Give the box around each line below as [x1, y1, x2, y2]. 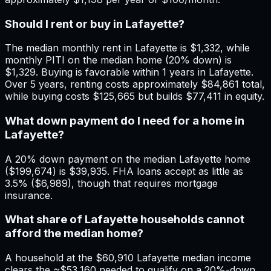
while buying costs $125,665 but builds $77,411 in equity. [5, 90, 264, 103]
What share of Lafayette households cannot [5, 212, 244, 227]
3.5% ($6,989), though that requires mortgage [5, 177, 218, 189]
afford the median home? [5, 226, 143, 241]
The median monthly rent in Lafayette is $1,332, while [5, 42, 250, 54]
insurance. [5, 189, 53, 201]
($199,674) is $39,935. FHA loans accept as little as [5, 165, 243, 177]
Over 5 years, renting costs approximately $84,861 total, [5, 78, 265, 91]
